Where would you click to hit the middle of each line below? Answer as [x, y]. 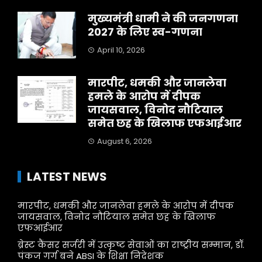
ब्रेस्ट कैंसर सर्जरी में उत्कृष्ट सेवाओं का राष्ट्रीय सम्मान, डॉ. [131, 245]
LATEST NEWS [67, 177]
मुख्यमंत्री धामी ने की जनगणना [163, 18]
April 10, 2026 [121, 50]
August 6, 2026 [125, 141]
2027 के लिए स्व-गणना [145, 32]
